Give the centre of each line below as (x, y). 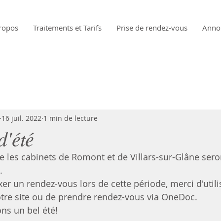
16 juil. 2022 (21, 118)
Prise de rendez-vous (152, 28)
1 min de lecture (71, 118)
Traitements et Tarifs (67, 28)
